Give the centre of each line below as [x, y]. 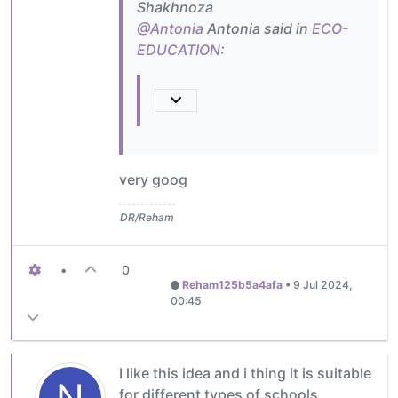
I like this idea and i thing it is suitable [245, 374]
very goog [153, 180]
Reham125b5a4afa [232, 285]
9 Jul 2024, [322, 285]
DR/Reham [147, 218]
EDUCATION [179, 50]
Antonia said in [258, 29]
